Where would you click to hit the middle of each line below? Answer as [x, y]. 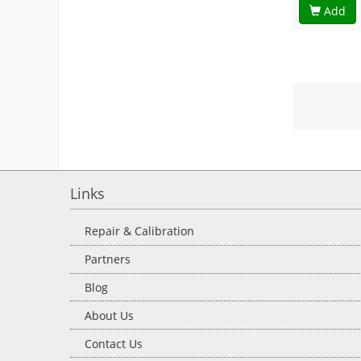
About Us [110, 315]
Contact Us [114, 343]
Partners [108, 259]
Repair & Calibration [140, 231]
